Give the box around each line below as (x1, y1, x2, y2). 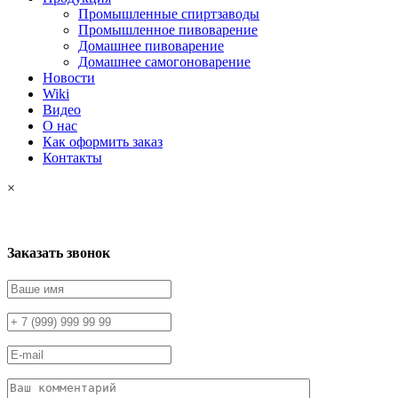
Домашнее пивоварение (78, 37, 224, 53)
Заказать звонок (7, 245, 110, 261)
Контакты (43, 149, 102, 165)
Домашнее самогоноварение (78, 53, 251, 69)
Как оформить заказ (43, 133, 163, 149)
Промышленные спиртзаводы (78, 5, 259, 21)
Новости (43, 69, 95, 85)
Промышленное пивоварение (78, 21, 258, 37)
